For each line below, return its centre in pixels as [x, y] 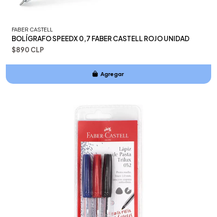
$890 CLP [28, 49]
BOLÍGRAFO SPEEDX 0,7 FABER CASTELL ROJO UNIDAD [101, 38]
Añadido [112, 93]
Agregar [112, 74]
